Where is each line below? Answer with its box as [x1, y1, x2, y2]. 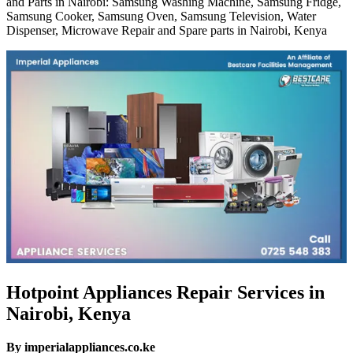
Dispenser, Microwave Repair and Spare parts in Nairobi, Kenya [6, 23, 327, 37]
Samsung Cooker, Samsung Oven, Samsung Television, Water [6, 9, 316, 23]
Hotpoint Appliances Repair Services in [6, 281, 325, 303]
